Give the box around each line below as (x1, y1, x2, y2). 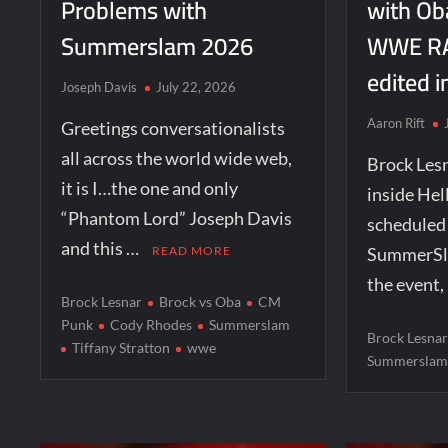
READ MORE (152, 242, 232, 258)
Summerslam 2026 (61, 23, 254, 69)
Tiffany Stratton (72, 338, 171, 356)
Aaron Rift (367, 114, 426, 131)
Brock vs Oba (159, 292, 242, 310)
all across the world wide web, (61, 146, 293, 169)
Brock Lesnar (61, 292, 143, 310)
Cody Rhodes (110, 315, 193, 333)
